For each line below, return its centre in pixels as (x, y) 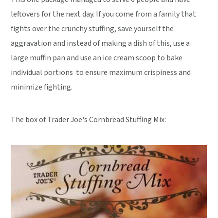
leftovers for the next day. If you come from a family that (104, 14)
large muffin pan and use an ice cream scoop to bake (97, 58)
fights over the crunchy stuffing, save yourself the (92, 29)
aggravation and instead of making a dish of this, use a (100, 43)
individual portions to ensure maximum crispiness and (101, 73)
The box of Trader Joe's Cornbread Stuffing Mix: (89, 120)
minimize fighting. (42, 87)
